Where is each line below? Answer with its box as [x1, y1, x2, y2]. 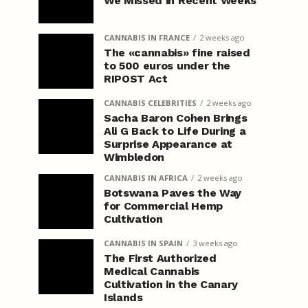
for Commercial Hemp [104, 199, 223, 212]
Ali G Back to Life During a [104, 124, 246, 137]
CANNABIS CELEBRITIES [104, 98, 197, 108]
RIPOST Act [104, 72, 168, 85]
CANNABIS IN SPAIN [104, 238, 183, 248]
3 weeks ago [192, 238, 238, 248]
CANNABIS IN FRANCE [104, 32, 190, 43]
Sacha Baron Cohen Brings [104, 111, 247, 124]
